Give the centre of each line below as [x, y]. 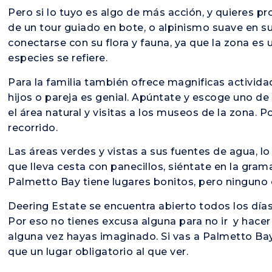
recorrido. [34, 127]
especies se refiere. [59, 58]
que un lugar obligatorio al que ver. [101, 251]
